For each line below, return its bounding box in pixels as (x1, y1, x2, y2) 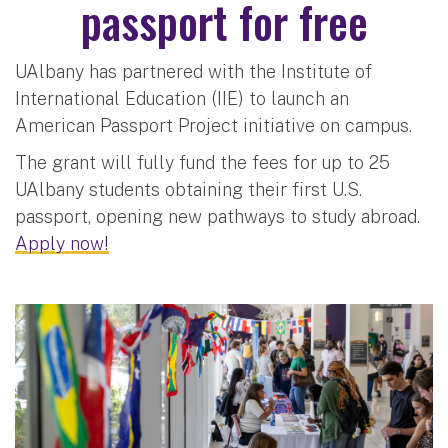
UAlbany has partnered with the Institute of (15, 60, 372, 82)
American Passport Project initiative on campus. (15, 114, 417, 136)
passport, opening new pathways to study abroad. (15, 205, 420, 227)
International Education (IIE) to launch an (15, 87, 349, 109)
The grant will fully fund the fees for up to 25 (15, 151, 390, 173)
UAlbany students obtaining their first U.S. (15, 178, 362, 200)
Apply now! (15, 232, 109, 254)
